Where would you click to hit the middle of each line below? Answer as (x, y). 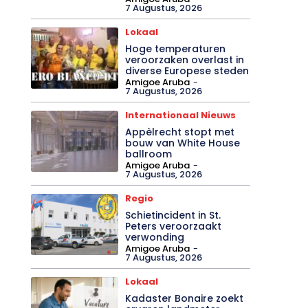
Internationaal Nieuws (181, 115)
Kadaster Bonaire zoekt (185, 298)
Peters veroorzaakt (174, 226)
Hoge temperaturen (176, 48)
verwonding (155, 237)
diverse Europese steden (187, 70)
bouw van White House (183, 143)
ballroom (149, 154)
